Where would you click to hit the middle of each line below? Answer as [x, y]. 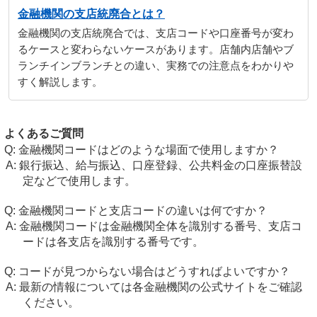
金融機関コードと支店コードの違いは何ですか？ [143, 211]
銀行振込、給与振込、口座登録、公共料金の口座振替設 [160, 165]
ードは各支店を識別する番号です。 [113, 242]
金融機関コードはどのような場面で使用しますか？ [149, 150]
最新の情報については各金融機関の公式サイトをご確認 [160, 287]
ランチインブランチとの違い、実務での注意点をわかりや [156, 66]
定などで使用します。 [79, 181]
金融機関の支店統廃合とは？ [91, 14]
